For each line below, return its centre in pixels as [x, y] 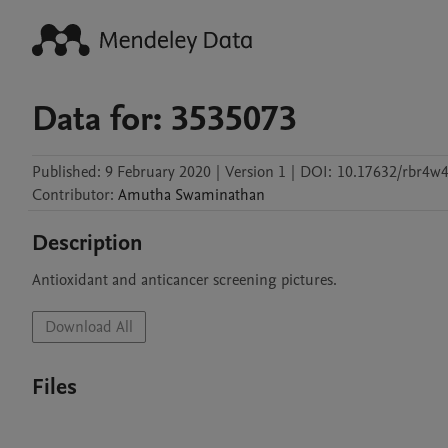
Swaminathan [220, 195]
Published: [66, 172]
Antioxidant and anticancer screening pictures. [184, 280]
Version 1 [255, 172]
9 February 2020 [158, 172]
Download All [89, 327]
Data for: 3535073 [164, 119]
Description [87, 243]
